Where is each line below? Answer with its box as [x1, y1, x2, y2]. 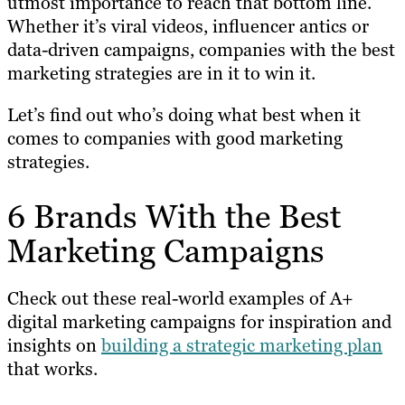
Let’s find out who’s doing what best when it [7, 102, 361, 127]
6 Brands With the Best [7, 195, 341, 239]
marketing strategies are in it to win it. [7, 61, 316, 85]
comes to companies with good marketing [7, 126, 343, 150]
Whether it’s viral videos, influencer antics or [7, 14, 369, 38]
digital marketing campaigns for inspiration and [7, 310, 391, 334]
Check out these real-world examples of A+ [7, 287, 353, 311]
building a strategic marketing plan [101, 334, 382, 358]
